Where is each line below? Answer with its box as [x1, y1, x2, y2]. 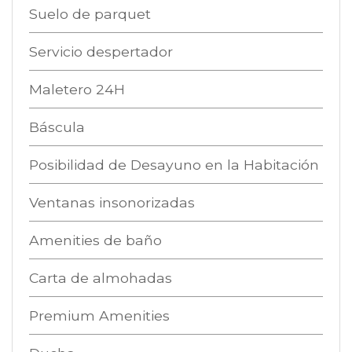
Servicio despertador [28, 42, 173, 60]
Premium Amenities [28, 306, 170, 324]
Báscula [28, 118, 85, 135]
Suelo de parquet [28, 5, 151, 22]
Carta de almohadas [28, 269, 172, 286]
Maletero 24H [28, 80, 125, 97]
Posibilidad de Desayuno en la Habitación [28, 156, 319, 173]
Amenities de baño [28, 231, 162, 248]
